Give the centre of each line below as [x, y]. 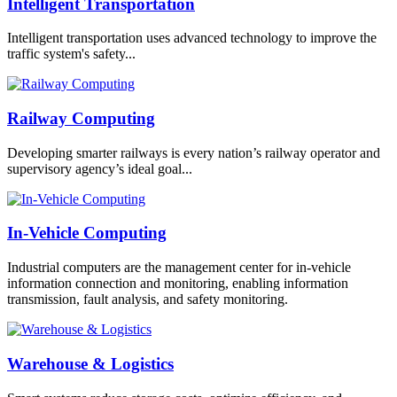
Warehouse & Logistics [90, 363]
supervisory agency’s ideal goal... [100, 168]
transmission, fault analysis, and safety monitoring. [148, 300]
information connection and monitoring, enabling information [178, 284]
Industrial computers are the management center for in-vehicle [179, 268]
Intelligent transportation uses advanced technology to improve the [192, 38]
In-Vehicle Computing [87, 233]
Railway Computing [81, 119]
